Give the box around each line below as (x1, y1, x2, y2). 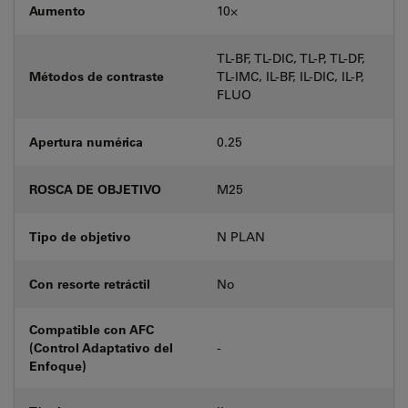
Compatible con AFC (29, 320, 154, 338)
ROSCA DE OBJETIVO (29, 179, 161, 198)
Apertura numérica (29, 132, 143, 150)
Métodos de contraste (29, 66, 164, 85)
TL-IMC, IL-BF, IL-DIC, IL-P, (217, 67, 364, 85)
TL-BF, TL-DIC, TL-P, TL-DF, (217, 49, 365, 66)
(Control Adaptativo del (29, 338, 173, 356)
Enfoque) (29, 356, 87, 374)
